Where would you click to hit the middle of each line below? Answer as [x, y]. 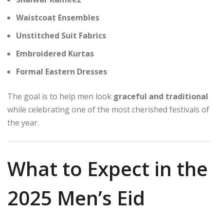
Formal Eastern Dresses [62, 71]
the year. [23, 122]
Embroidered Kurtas [55, 53]
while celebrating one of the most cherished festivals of [108, 109]
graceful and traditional [161, 96]
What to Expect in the [108, 169]
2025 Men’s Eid [76, 198]
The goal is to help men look [60, 96]
